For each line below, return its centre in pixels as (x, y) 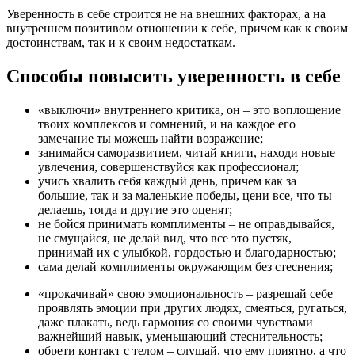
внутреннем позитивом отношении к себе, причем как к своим (177, 28)
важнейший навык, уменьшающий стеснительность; (180, 336)
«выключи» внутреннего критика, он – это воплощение (189, 109)
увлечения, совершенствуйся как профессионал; (168, 166)
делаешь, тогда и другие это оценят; (135, 209)
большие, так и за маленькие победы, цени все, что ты (185, 195)
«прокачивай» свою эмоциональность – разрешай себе (185, 293)
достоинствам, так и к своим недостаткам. (122, 42)
